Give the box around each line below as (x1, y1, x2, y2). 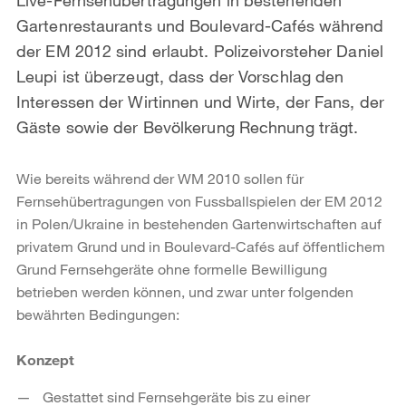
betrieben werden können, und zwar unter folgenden (16, 282, 353, 300)
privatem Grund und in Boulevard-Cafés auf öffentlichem (16, 237, 385, 255)
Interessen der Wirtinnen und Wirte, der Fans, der (16, 91, 384, 111)
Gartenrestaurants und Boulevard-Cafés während (16, 14, 384, 35)
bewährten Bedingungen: (16, 304, 179, 323)
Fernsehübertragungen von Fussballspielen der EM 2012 (16, 191, 382, 209)
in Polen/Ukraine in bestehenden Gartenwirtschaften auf (16, 214, 382, 232)
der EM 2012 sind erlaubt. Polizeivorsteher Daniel (16, 40, 383, 61)
